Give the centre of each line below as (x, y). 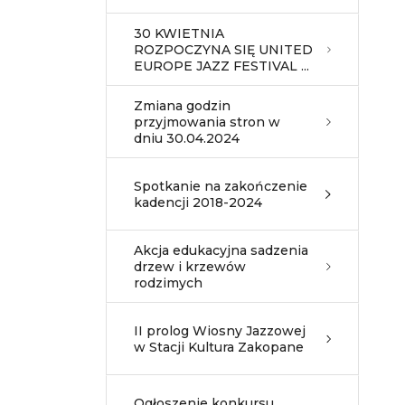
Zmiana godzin (182, 106)
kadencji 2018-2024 (198, 202)
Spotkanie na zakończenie (221, 186)
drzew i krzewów (190, 267)
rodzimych (168, 283)
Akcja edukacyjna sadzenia (221, 250)
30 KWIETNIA (179, 33)
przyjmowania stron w (207, 122)
